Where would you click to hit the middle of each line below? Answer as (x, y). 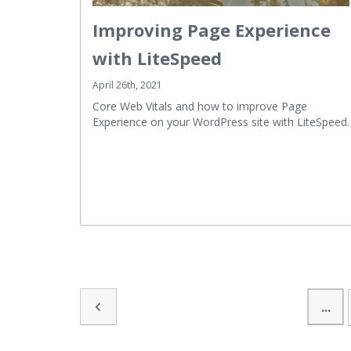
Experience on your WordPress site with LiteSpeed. (221, 121)
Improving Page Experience (212, 29)
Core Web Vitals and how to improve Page (200, 106)
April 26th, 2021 (127, 85)
